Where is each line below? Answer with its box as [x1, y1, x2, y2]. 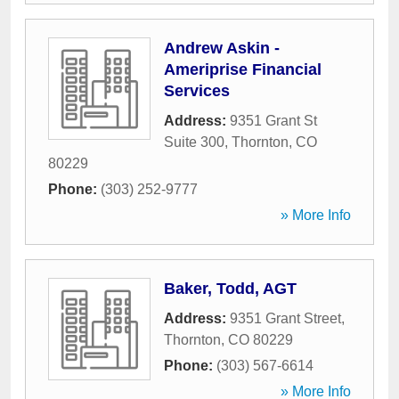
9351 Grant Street [230, 311, 341, 326]
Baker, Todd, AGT [164, 280, 297, 297]
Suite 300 [164, 134, 224, 150]
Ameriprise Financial [164, 61, 322, 78]
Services [164, 82, 230, 100]
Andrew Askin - [164, 39, 280, 57]
